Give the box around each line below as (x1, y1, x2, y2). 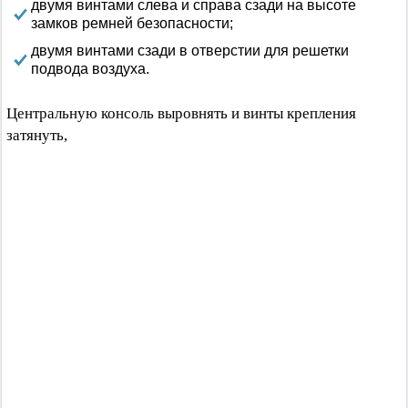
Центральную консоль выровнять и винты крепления (6, 105, 356, 122)
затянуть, (6, 127, 67, 144)
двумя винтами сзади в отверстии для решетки (31, 43, 349, 58)
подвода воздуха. (31, 61, 149, 76)
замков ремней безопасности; (31, 15, 233, 31)
